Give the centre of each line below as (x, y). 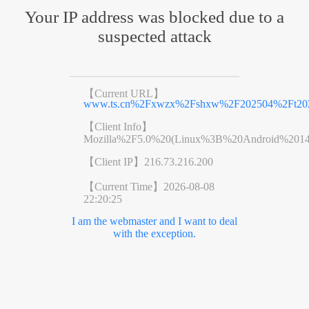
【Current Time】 (123, 186)
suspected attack (154, 36)
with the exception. (154, 233)
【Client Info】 (118, 126)
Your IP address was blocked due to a (154, 17)
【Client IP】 (113, 161)
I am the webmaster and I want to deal (154, 221)
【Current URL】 (123, 93)
